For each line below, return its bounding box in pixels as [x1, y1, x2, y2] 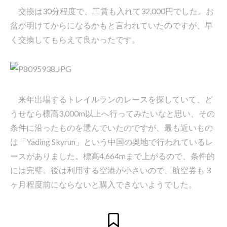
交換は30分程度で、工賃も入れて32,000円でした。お [10, 6, 214, 16]
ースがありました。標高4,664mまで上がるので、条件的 [10, 150, 215, 161]
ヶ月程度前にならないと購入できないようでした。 [10, 179, 197, 189]
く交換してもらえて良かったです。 [10, 34, 140, 44]
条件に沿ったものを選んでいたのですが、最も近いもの [10, 122, 213, 132]
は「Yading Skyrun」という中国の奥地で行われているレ [10, 136, 213, 146]
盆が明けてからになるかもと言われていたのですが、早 [10, 20, 213, 30]
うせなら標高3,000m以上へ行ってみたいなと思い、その [10, 108, 215, 118]
